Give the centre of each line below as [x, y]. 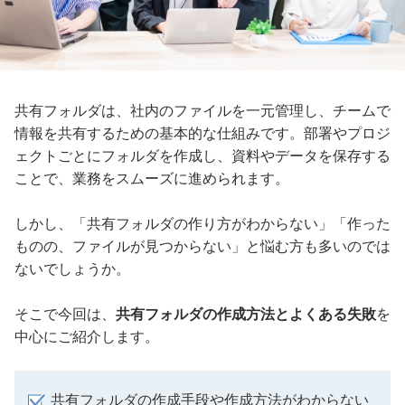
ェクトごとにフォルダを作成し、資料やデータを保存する [202, 155]
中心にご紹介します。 [87, 336]
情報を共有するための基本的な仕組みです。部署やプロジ [202, 133]
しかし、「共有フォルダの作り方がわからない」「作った [202, 223]
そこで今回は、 [65, 314]
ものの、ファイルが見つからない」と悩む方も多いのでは [202, 246]
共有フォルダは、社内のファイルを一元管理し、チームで [202, 110]
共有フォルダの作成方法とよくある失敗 [246, 314]
